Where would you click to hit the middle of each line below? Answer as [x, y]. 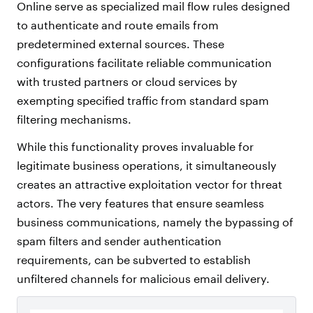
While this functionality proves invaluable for [135, 147]
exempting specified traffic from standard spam [143, 101]
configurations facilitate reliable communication [144, 63]
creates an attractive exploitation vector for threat [150, 184]
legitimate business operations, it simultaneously [147, 166]
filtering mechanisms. [75, 119]
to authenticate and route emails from [118, 25]
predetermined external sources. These [121, 44]
